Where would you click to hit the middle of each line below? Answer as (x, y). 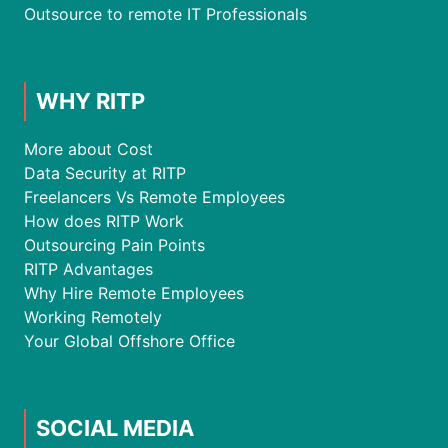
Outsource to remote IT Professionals (165, 13)
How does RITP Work (104, 220)
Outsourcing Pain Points (114, 244)
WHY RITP (90, 100)
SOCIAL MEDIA (115, 427)
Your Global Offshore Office (129, 340)
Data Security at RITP (105, 172)
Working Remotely (93, 316)
